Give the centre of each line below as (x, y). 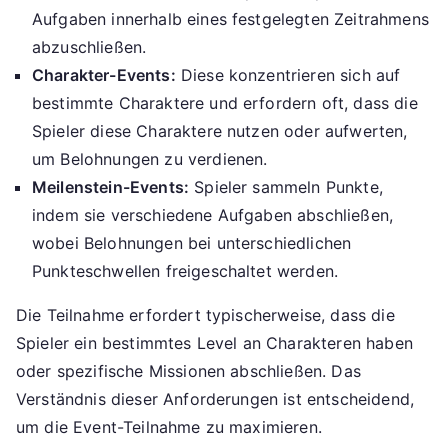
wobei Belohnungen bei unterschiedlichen (192, 243)
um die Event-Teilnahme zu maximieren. (169, 427)
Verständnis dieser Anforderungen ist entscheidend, (215, 399)
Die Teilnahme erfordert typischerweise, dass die (205, 315)
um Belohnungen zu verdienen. (150, 159)
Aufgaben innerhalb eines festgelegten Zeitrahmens (230, 19)
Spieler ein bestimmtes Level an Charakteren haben (214, 343)
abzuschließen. (89, 47)
